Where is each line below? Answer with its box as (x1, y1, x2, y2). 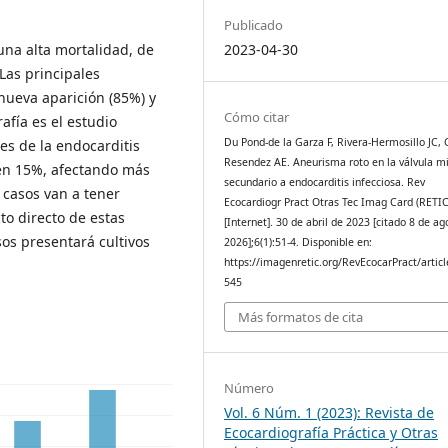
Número (224, 379, 275, 398)
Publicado (224, 16, 284, 35)
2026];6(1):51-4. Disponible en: (224, 234, 373, 249)
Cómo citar (224, 107, 290, 126)
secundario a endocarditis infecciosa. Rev (224, 174, 426, 189)
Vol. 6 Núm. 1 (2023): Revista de (224, 403, 435, 423)
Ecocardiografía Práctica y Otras (224, 423, 439, 443)
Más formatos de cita (238, 308, 364, 327)
